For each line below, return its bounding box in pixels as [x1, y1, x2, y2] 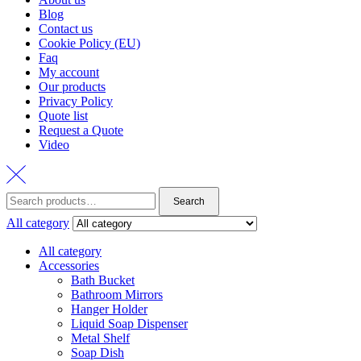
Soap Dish [71, 345, 124, 359]
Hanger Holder [71, 301, 147, 316]
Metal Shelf [71, 330, 130, 345]
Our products [39, 79, 106, 93]
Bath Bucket [71, 272, 135, 287]
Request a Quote [39, 122, 123, 137]
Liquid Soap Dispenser [71, 316, 188, 330]
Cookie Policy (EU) [39, 35, 140, 50]
